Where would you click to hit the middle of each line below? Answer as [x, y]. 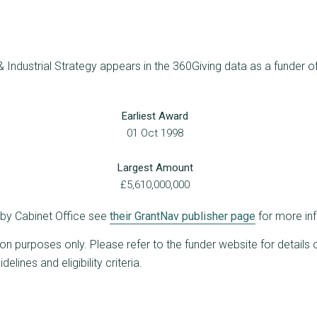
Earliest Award [155, 116]
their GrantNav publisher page [183, 216]
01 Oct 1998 [155, 133]
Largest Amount [155, 167]
